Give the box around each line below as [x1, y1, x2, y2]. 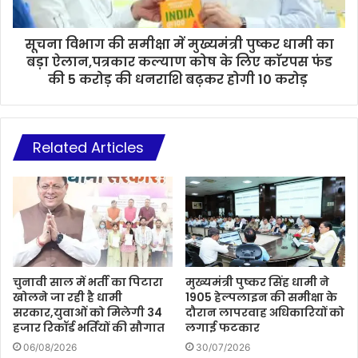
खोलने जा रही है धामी [13, 288, 122, 305]
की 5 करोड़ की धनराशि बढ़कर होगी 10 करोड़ [47, 70, 311, 89]
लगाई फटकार [185, 319, 260, 336]
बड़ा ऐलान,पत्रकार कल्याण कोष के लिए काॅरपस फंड [26, 52, 332, 71]
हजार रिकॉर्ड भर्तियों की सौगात [13, 319, 165, 336]
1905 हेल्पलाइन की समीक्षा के [185, 288, 337, 305]
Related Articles [33, 137, 144, 157]
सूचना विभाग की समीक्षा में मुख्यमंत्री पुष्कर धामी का [24, 34, 334, 54]
